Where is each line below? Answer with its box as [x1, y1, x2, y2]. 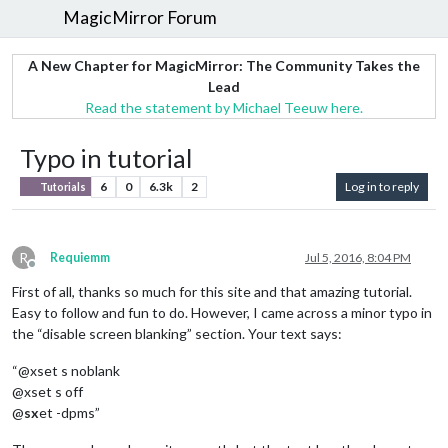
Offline [31, 263, 69, 279]
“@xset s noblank [12, 361, 120, 379]
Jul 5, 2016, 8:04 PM [305, 249, 411, 265]
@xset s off [12, 382, 83, 400]
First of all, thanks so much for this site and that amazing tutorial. [12, 282, 412, 300]
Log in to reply [345, 178, 419, 194]
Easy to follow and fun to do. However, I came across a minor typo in [12, 303, 432, 321]
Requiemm [50, 249, 110, 265]
